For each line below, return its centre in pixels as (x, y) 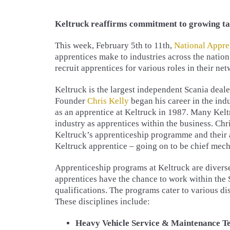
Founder (71, 101)
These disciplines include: (102, 202)
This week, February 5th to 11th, (114, 45)
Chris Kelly (108, 101)
